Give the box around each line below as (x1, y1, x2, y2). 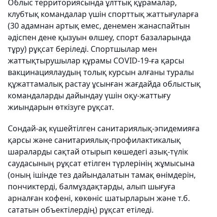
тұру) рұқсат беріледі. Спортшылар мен (8, 44, 157, 55)
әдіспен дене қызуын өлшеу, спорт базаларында (8, 32, 191, 43)
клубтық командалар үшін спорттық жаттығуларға (8, 9, 199, 20)
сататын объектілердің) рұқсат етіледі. (8, 204, 154, 216)
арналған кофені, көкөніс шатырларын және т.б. (8, 193, 190, 204)
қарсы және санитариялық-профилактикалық (8, 135, 181, 146)
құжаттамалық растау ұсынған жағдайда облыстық (8, 78, 201, 90)
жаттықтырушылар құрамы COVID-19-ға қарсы (8, 55, 184, 66)
